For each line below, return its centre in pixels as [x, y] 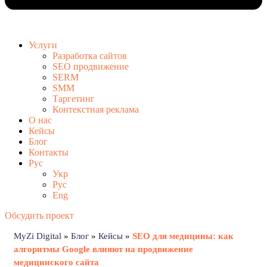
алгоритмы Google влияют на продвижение [103, 249]
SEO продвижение [91, 67]
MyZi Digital [38, 236]
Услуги [43, 45]
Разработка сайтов [90, 56]
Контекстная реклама [96, 110]
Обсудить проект [39, 216]
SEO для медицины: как [183, 236]
